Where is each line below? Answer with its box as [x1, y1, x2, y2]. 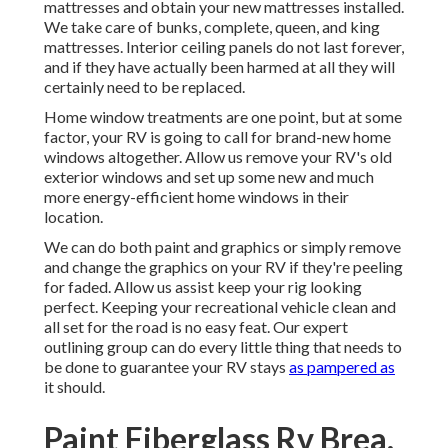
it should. [44, 377, 105, 397]
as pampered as [289, 357, 395, 377]
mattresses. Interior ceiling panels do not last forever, [44, 37, 404, 57]
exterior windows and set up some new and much [44, 167, 374, 187]
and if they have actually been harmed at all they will [44, 57, 395, 77]
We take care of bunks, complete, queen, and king [44, 17, 380, 37]
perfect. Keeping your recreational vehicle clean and [44, 297, 396, 317]
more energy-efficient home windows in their [44, 187, 349, 207]
